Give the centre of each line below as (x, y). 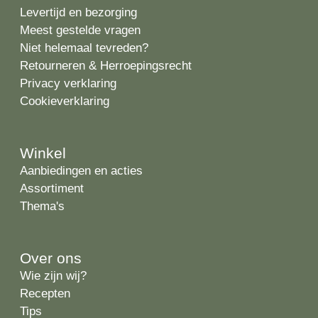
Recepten (45, 294)
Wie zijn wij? (53, 276)
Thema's (42, 207)
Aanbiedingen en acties (81, 171)
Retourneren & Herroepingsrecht (106, 66)
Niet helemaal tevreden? (84, 48)
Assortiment (52, 189)
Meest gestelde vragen (80, 31)
